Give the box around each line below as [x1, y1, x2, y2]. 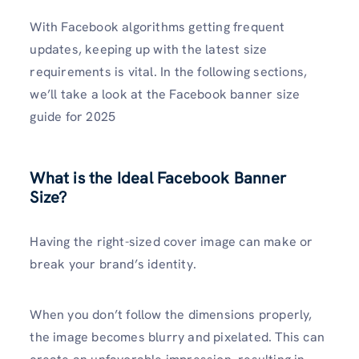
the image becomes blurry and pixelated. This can [30, 329, 325, 346]
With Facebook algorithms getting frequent [30, 18, 285, 35]
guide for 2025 [30, 107, 116, 125]
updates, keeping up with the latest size [30, 40, 268, 58]
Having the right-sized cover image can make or [30, 232, 313, 250]
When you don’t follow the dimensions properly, [30, 306, 313, 324]
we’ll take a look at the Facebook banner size [30, 85, 301, 103]
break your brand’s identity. [30, 255, 200, 272]
